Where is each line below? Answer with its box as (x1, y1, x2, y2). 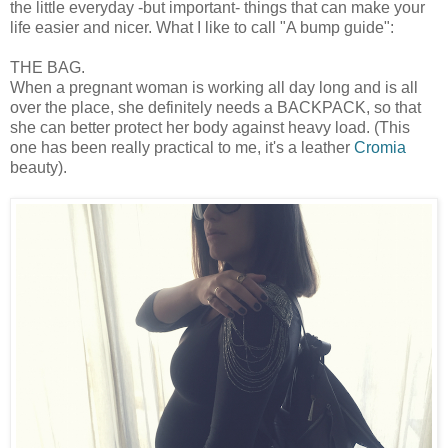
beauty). (10, 158, 67, 176)
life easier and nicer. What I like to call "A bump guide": (10, 18, 394, 36)
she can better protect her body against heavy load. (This (10, 118, 410, 136)
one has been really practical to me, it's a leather (10, 138, 354, 156)
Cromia (354, 138, 406, 156)
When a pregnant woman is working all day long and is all (10, 78, 418, 96)
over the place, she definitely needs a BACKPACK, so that (10, 98, 421, 116)
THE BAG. (10, 58, 85, 76)
